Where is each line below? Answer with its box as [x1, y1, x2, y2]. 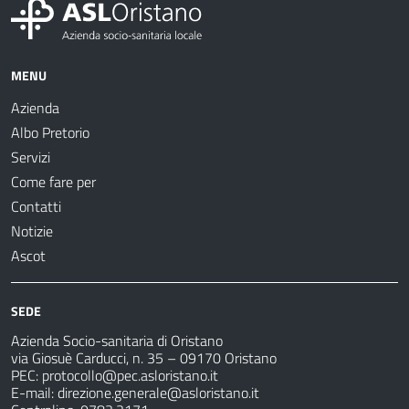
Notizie [11, 220, 53, 243]
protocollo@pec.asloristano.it [42, 364, 218, 387]
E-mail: [11, 382, 58, 404]
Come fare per [11, 171, 96, 194]
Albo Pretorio [11, 121, 89, 144]
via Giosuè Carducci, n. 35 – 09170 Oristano [11, 347, 277, 370]
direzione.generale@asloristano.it [58, 382, 259, 404]
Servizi [11, 146, 50, 169]
